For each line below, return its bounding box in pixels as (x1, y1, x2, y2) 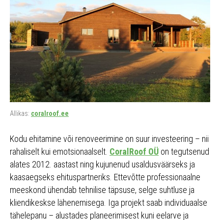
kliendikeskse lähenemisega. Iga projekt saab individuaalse (10, 197, 207, 208)
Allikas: (10, 110, 31, 118)
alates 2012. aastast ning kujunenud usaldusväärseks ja (10, 159, 195, 170)
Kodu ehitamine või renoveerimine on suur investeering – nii (10, 134, 209, 144)
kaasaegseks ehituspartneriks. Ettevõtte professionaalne (10, 172, 200, 183)
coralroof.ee (31, 110, 69, 118)
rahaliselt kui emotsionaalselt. (10, 146, 110, 157)
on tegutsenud (159, 146, 209, 157)
